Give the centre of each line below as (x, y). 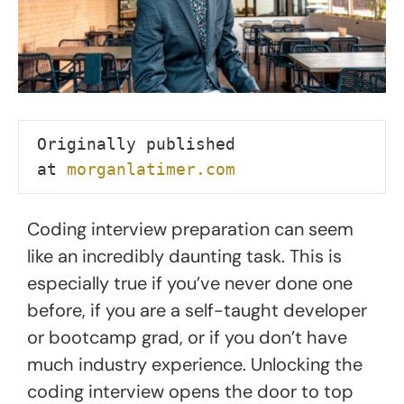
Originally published (136, 143)
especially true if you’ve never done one (190, 283)
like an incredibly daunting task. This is (184, 256)
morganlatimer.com (151, 169)
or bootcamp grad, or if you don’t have (187, 337)
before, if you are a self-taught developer (197, 310)
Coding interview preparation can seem (190, 229)
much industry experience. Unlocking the (195, 364)
